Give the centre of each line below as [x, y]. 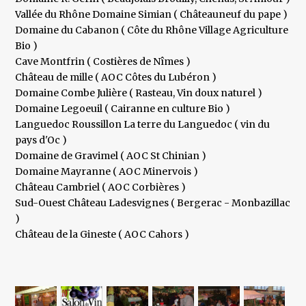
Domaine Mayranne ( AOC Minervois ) [107, 172]
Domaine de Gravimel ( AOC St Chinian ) [111, 156]
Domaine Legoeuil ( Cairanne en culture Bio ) [123, 109]
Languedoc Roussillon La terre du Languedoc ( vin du [143, 125]
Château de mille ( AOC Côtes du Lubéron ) [116, 78]
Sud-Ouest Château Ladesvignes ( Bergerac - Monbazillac [153, 203]
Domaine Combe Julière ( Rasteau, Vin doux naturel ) [139, 93]
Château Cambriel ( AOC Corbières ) [101, 187]
